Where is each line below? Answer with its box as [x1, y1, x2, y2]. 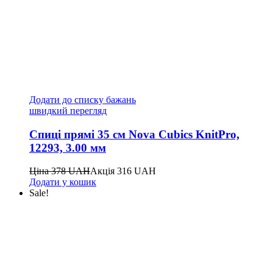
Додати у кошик [29, 177, 96, 188]
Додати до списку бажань [29, 94, 136, 105]
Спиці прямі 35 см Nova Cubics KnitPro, [29, 127, 239, 141]
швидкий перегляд [29, 105, 107, 116]
